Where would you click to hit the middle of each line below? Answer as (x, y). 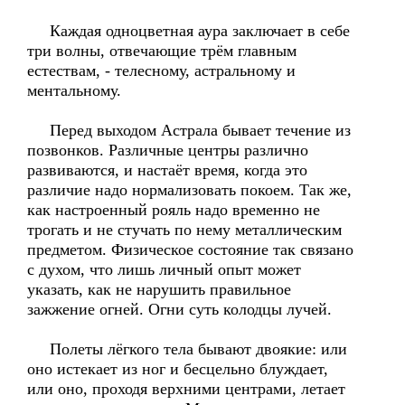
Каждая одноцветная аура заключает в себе (188, 31)
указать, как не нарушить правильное (159, 289)
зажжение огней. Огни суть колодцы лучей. (179, 309)
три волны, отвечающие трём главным (162, 51)
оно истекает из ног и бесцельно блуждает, (178, 369)
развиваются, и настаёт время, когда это (167, 170)
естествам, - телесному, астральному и (161, 71)
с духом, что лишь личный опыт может (164, 269)
